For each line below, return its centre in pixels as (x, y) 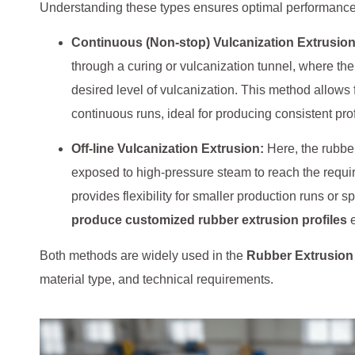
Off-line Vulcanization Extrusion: (168, 149)
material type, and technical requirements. (157, 279)
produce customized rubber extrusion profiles (209, 220)
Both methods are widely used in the (143, 255)
